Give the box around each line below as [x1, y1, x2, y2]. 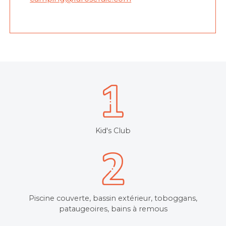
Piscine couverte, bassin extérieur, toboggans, [29, 193, 197, 203]
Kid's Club [95, 126, 131, 135]
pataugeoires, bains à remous [59, 204, 167, 213]
